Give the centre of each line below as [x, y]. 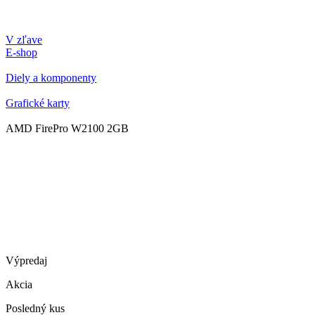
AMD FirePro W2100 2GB [67, 128]
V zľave [24, 40]
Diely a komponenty [51, 78]
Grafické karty [38, 103]
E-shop [21, 52]
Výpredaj [26, 261]
